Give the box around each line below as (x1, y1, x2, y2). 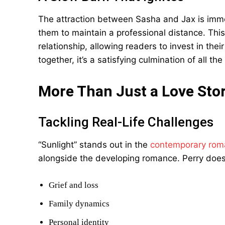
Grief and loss (49, 180, 98, 190)
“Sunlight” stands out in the (38, 140, 150, 150)
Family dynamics (49, 199, 109, 208)
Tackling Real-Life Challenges (38, 115, 213, 130)
